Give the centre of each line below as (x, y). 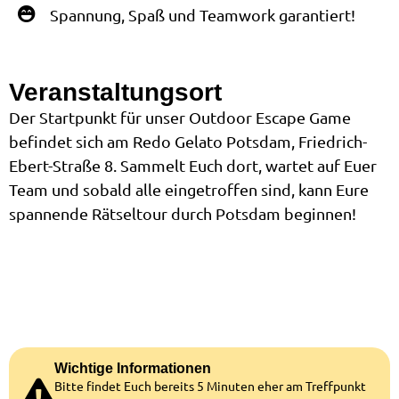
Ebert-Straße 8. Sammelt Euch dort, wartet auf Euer (193, 165)
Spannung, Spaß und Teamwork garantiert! (203, 14)
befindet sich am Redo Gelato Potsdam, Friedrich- (188, 141)
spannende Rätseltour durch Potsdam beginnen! (183, 213)
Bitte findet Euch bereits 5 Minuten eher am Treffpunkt (210, 385)
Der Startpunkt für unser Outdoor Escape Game (180, 117)
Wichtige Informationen (133, 368)
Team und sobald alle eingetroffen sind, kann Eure (189, 189)
